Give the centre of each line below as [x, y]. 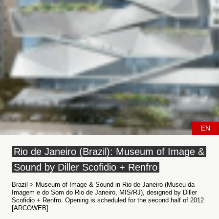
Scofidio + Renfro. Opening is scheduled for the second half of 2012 [108, 200]
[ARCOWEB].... [34, 208]
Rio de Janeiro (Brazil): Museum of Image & [109, 152]
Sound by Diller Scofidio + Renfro [86, 167]
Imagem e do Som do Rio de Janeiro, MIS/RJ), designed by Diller [104, 192]
